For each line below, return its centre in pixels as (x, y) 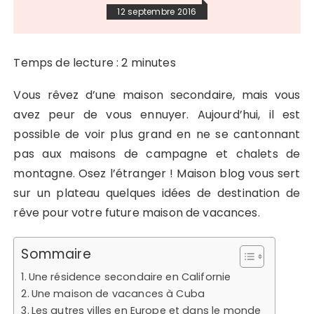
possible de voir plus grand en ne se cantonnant (157, 134)
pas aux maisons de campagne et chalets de (157, 153)
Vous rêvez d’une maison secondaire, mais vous (157, 95)
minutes (153, 62)
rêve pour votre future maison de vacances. (137, 212)
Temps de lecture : (68, 62)
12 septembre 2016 (157, 11)
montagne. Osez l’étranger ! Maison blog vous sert (157, 173)
